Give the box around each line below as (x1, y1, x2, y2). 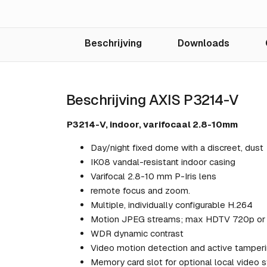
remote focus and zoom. (91, 185, 190, 197)
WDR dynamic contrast (91, 228, 184, 240)
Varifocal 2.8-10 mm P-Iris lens (91, 170, 216, 182)
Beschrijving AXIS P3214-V (66, 91, 239, 110)
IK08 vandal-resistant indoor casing (91, 156, 235, 168)
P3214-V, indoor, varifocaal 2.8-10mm (67, 119, 238, 131)
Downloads (178, 37, 229, 50)
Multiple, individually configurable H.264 (91, 199, 253, 211)
